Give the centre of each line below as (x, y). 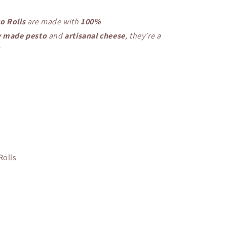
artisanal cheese (95, 36)
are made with (53, 22)
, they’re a (143, 36)
